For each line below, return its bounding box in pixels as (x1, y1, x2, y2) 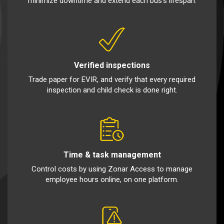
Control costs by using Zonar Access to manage (31, 164, 192, 174)
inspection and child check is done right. (46, 85, 177, 95)
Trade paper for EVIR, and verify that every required (28, 75, 195, 84)
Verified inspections (74, 60, 150, 70)
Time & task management (63, 150, 161, 160)
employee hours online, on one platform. (45, 175, 178, 184)
